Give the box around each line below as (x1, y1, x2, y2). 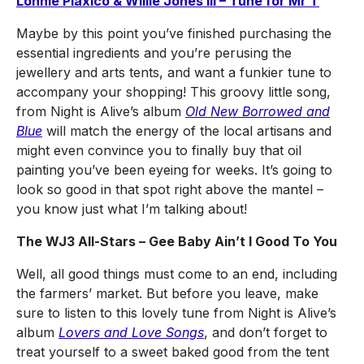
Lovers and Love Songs (58, 324, 204, 341)
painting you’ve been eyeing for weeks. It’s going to (16, 162, 332, 179)
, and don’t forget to (204, 324, 327, 341)
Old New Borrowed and (185, 103, 330, 120)
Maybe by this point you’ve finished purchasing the (16, 25, 331, 42)
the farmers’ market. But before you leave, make (16, 285, 318, 302)
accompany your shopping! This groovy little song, (16, 84, 331, 101)
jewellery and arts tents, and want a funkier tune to (16, 64, 331, 81)
